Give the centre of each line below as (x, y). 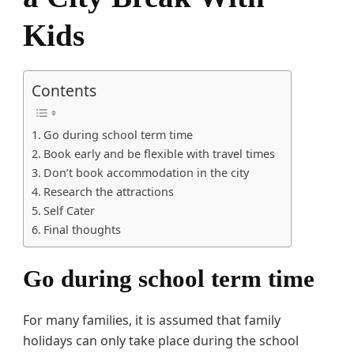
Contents (64, 90)
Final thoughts (82, 230)
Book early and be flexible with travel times (159, 154)
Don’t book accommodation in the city (146, 173)
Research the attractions (108, 192)
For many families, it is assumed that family (152, 320)
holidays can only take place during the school (161, 341)
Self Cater (69, 211)
